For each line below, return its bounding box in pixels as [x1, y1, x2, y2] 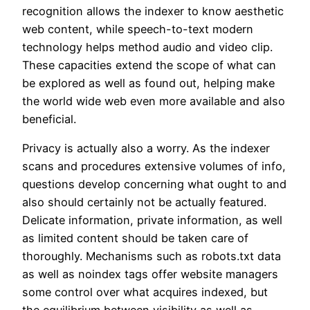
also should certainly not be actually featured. [22, 195, 266, 210]
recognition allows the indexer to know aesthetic [22, 3, 284, 18]
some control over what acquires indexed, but [22, 285, 268, 300]
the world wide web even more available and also [22, 93, 285, 108]
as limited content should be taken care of [22, 231, 248, 246]
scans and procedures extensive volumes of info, [22, 159, 286, 174]
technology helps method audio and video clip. [22, 39, 273, 54]
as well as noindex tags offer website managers [22, 267, 278, 282]
